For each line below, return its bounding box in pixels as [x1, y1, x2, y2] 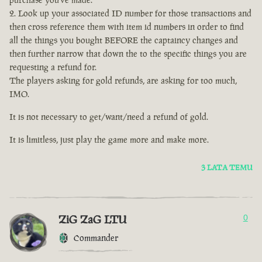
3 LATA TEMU [201, 163, 253, 173]
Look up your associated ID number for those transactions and [18, 8, 251, 19]
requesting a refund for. [9, 61, 96, 73]
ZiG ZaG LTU [58, 212, 126, 227]
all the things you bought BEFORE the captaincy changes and [9, 35, 238, 46]
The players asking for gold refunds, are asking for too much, [9, 75, 237, 87]
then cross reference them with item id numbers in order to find [9, 21, 244, 33]
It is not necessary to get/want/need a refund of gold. [9, 111, 208, 123]
